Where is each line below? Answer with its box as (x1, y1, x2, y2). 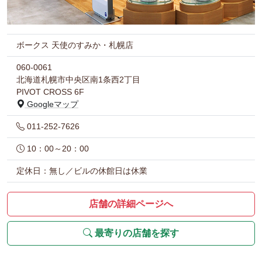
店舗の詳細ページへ (89, 198, 173, 209)
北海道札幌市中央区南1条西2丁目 (16, 74, 140, 84)
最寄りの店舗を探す (92, 227, 179, 238)
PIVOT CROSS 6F (16, 87, 84, 96)
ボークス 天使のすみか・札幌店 (16, 40, 133, 50)
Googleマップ (25, 99, 78, 109)
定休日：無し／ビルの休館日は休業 (16, 166, 147, 175)
